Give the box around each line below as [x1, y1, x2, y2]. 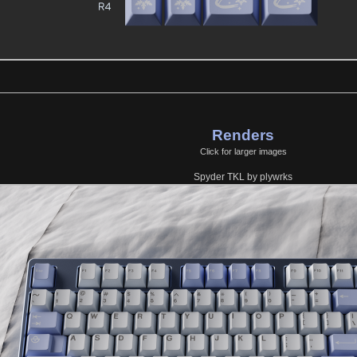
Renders [212, 127, 275, 144]
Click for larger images [199, 147, 287, 157]
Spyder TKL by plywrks [194, 171, 293, 183]
